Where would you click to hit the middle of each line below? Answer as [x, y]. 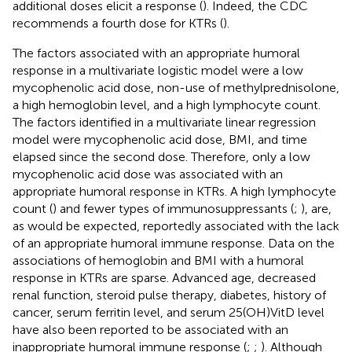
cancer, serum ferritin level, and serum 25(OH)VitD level [169, 312]
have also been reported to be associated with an [150, 329]
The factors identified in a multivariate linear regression [164, 122]
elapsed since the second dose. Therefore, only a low [161, 156]
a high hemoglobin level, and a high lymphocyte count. [167, 104]
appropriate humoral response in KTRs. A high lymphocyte [174, 191]
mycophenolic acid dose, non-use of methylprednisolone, [176, 87]
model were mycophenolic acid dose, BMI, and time [160, 139]
